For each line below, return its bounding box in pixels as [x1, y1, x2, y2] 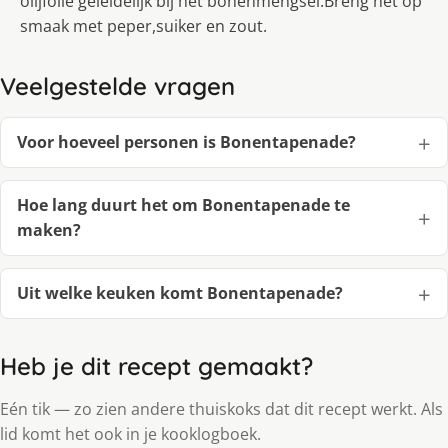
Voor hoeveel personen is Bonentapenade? [17, 131, 356, 154]
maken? [17, 219, 81, 242]
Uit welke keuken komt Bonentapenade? [17, 282, 343, 305]
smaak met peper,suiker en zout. [20, 15, 267, 38]
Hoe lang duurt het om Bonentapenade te [17, 194, 350, 217]
